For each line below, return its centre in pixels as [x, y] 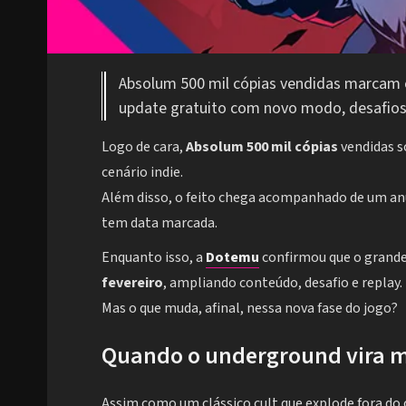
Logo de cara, [144, 147]
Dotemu [232, 258]
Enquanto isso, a [154, 258]
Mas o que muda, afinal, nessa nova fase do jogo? [250, 309]
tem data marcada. [159, 223]
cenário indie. [142, 173]
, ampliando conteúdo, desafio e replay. [283, 283]
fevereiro [132, 283]
